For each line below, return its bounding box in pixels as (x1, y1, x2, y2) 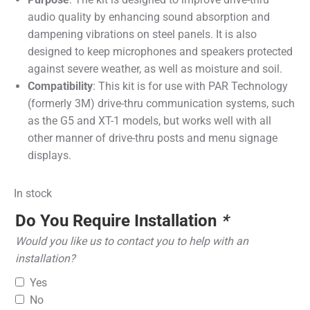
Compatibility (28, 80, 93, 93)
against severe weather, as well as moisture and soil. (28, 62, 282, 75)
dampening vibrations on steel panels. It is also (28, 28, 257, 41)
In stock (14, 187, 52, 200)
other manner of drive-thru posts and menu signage (28, 131, 277, 145)
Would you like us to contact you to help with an (15, 235, 248, 248)
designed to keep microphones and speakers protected (28, 45, 293, 58)
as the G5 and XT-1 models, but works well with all (28, 114, 271, 127)
